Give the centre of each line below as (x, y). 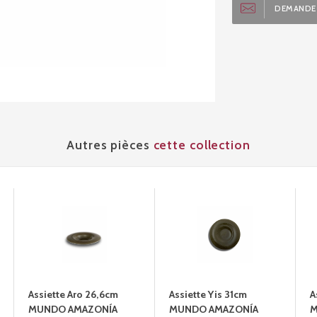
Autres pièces (110, 144)
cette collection (202, 144)
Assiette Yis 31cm (208, 294)
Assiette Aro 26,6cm (73, 294)
